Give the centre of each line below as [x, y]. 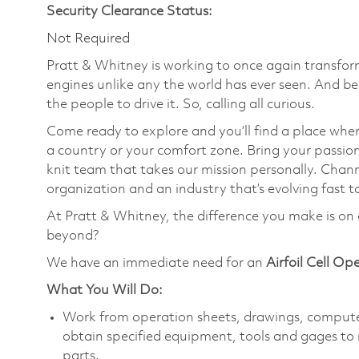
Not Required [88, 38]
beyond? [73, 236]
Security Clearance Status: [129, 11]
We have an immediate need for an [156, 263]
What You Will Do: [105, 290]
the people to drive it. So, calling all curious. [182, 104]
